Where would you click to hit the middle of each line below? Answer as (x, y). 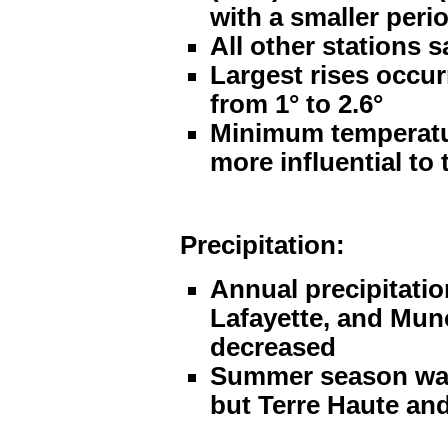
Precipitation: (262, 245)
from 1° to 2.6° (296, 104)
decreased (273, 347)
